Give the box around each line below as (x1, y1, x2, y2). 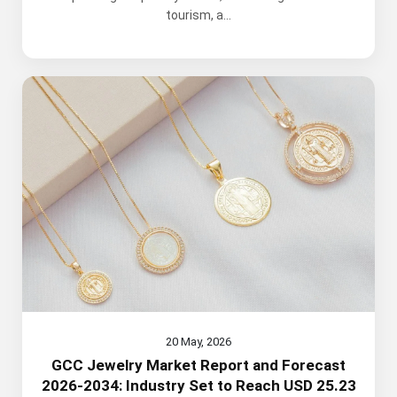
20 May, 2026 (166, 334, 231, 348)
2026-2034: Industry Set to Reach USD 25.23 (41, 376, 356, 394)
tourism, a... (166, 8, 231, 23)
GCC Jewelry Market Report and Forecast (51, 355, 346, 374)
